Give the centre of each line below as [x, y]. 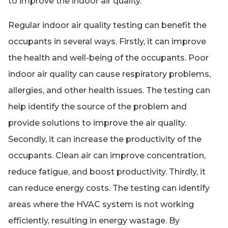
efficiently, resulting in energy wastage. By [94, 221]
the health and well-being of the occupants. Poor [108, 58]
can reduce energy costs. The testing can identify [109, 188]
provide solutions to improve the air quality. [97, 123]
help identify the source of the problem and [97, 107]
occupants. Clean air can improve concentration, [107, 156]
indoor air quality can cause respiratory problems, [109, 74]
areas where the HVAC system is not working [101, 205]
